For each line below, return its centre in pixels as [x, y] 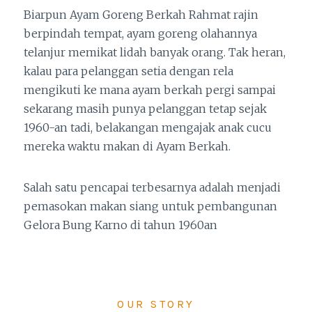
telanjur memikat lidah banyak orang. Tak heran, [155, 53]
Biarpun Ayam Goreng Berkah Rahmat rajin [141, 15]
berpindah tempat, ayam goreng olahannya [140, 34]
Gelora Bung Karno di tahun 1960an [120, 225]
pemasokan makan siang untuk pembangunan [150, 206]
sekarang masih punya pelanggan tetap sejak [145, 109]
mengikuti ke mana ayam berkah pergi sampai [150, 90]
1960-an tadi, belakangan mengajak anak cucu [148, 128]
